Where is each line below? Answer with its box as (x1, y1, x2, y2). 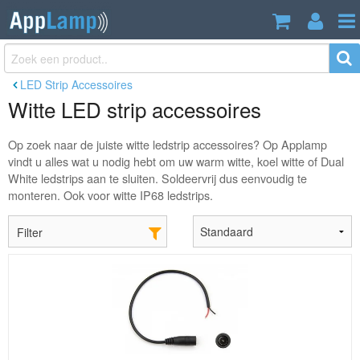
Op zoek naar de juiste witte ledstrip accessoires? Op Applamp (8, 136, 327, 153)
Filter (17, 224, 43, 241)
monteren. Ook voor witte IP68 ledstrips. (8, 186, 213, 204)
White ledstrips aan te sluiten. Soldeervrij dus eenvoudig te (8, 170, 307, 187)
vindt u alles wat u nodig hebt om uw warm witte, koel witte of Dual (8, 153, 344, 170)
